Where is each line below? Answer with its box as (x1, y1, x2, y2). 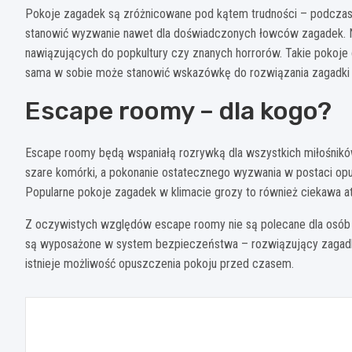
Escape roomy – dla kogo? (25, 95, 332, 126)
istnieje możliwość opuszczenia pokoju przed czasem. (25, 255, 294, 271)
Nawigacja (24, 296, 148, 327)
